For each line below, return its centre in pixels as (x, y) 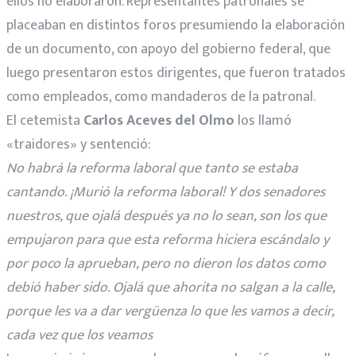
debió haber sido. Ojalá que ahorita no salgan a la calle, (170, 287)
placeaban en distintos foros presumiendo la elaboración (176, 25)
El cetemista (45, 120)
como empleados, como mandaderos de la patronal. (161, 97)
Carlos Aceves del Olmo (159, 120)
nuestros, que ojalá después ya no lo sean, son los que (166, 216)
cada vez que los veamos (79, 335)
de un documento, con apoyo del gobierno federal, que (168, 49)
